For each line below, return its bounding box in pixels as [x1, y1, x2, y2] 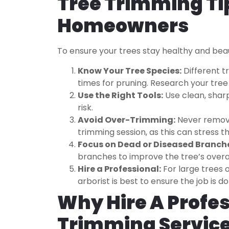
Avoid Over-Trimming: [78, 113, 175, 126]
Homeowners [57, 13, 189, 39]
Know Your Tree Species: [78, 64, 181, 77]
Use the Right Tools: [78, 89, 163, 101]
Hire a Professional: [78, 163, 161, 175]
